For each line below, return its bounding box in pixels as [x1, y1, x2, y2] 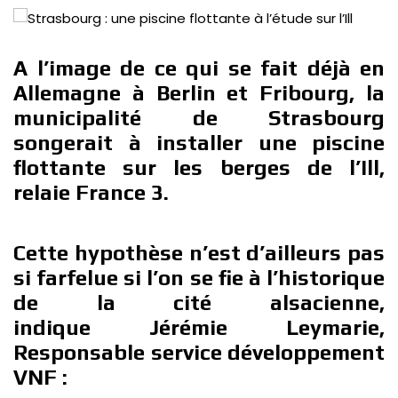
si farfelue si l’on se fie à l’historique [13, 266, 385, 290]
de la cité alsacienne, [13, 291, 385, 314]
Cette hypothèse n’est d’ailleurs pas [13, 241, 385, 265]
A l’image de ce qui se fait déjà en [13, 56, 385, 80]
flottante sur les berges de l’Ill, [13, 155, 385, 179]
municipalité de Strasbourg [13, 106, 385, 130]
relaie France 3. [13, 180, 174, 204]
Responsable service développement [13, 340, 385, 364]
